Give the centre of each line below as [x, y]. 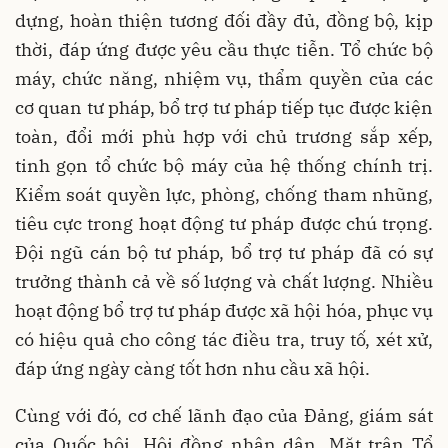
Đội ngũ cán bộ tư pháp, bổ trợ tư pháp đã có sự [224, 252]
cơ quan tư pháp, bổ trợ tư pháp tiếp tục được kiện [224, 107]
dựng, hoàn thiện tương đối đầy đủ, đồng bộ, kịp [224, 20]
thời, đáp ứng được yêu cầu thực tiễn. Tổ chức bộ [224, 49]
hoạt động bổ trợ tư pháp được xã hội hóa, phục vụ [224, 310]
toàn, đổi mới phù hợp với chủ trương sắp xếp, [224, 136]
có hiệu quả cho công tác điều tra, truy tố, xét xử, [224, 339]
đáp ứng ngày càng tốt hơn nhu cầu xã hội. [192, 368]
